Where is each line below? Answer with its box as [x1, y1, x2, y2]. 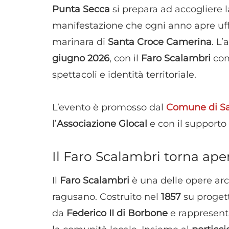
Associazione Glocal [57, 118, 147, 129]
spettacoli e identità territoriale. [52, 69, 196, 81]
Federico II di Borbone [66, 207, 168, 219]
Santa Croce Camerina [108, 36, 212, 48]
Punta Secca [52, 4, 110, 15]
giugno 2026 [52, 53, 109, 64]
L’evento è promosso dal [52, 101, 164, 113]
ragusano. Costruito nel [52, 191, 161, 202]
